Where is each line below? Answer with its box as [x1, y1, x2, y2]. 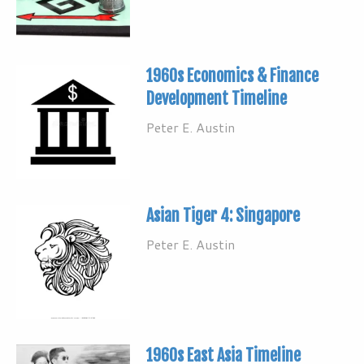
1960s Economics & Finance [146, 65, 318, 86]
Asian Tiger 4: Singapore [146, 205, 300, 226]
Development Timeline [146, 88, 287, 109]
